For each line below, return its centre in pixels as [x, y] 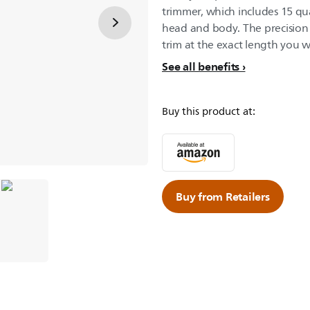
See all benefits [201, 66]
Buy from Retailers [223, 197]
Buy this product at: [209, 112]
